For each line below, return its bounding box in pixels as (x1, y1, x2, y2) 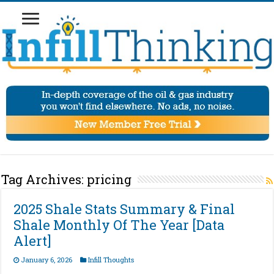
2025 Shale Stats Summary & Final (13, 200, 235, 218)
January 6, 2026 (21, 255, 73, 265)
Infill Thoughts (88, 255, 135, 265)
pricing (87, 171, 132, 188)
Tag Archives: (1, 171, 87, 188)
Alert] (13, 232, 52, 250)
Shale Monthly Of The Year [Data (13, 216, 225, 234)
